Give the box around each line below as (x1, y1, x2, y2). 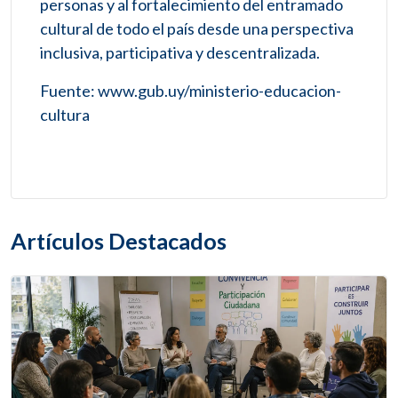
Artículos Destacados (11, 227, 227, 255)
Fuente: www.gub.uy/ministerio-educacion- (40, 81, 341, 101)
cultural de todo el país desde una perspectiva (40, 19, 354, 39)
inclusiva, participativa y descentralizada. (40, 43, 320, 63)
